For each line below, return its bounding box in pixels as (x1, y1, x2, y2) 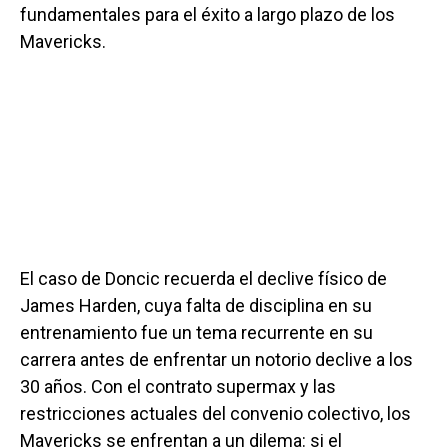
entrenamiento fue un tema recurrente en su (20, 321, 373, 343)
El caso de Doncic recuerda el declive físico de (20, 267, 387, 289)
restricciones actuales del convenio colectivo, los (20, 402, 411, 424)
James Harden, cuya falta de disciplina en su (20, 294, 372, 316)
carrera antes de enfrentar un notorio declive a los (20, 348, 413, 370)
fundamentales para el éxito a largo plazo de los (20, 3, 395, 25)
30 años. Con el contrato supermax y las (20, 375, 336, 397)
